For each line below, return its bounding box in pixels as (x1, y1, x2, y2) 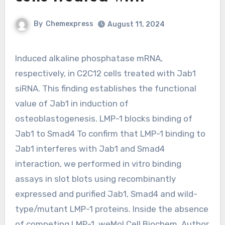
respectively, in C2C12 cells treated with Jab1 (15, 68, 196, 78)
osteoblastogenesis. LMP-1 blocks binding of (15, 113, 192, 124)
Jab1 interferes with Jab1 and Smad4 (15, 143, 165, 154)
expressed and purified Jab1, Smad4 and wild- (15, 188, 197, 199)
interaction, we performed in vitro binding (15, 158, 181, 169)
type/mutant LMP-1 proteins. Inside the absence (15, 203, 208, 214)
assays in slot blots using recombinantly (15, 173, 176, 184)
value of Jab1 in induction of (15, 98, 129, 108)
